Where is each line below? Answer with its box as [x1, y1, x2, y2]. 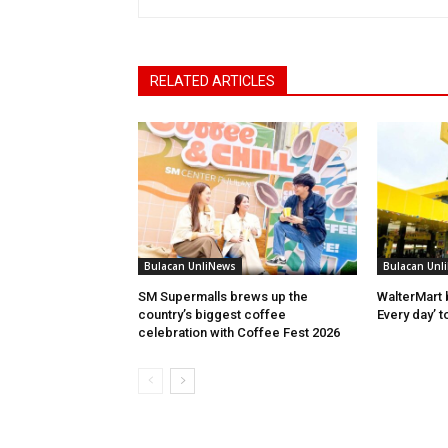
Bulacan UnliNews [144, 259, 236, 274]
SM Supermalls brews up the [138, 289, 308, 305]
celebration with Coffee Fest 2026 [138, 325, 340, 341]
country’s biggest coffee [138, 307, 286, 323]
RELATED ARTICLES [150, 73, 275, 90]
